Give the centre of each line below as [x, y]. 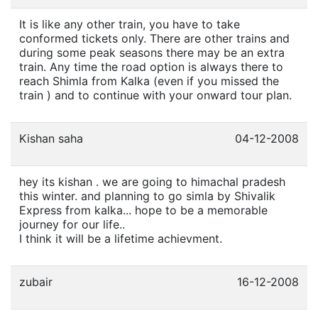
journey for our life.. [72, 224]
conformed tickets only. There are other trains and [154, 38]
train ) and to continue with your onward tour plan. [155, 95]
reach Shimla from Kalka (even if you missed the [149, 81]
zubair [36, 281]
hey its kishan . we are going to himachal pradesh [152, 181]
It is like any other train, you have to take [130, 24]
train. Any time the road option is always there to [151, 66]
